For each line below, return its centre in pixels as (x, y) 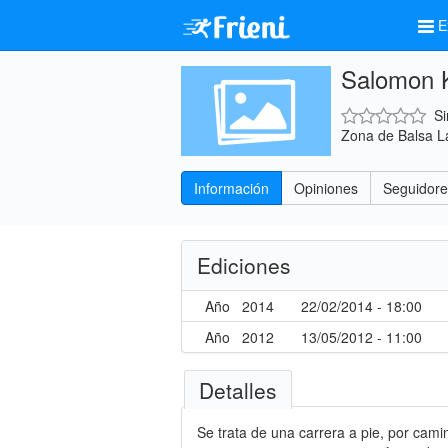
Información (231, 188)
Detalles (238, 390)
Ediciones (244, 265)
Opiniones (326, 188)
